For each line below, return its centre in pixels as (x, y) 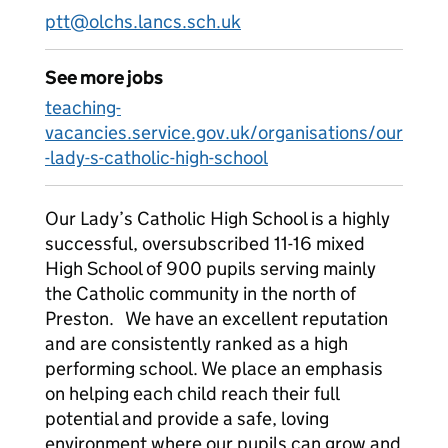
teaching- (83, 107)
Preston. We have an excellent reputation (216, 318)
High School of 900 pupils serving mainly (210, 268)
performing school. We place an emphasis (214, 368)
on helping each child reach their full (192, 393)
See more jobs (104, 77)
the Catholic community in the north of (200, 293)
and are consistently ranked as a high (196, 343)
